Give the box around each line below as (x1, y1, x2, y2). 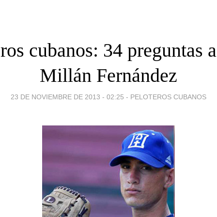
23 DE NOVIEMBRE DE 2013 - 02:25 (11, 93, 124, 101)
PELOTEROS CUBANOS (130, 93, 206, 101)
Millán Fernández (40, 64, 177, 86)
